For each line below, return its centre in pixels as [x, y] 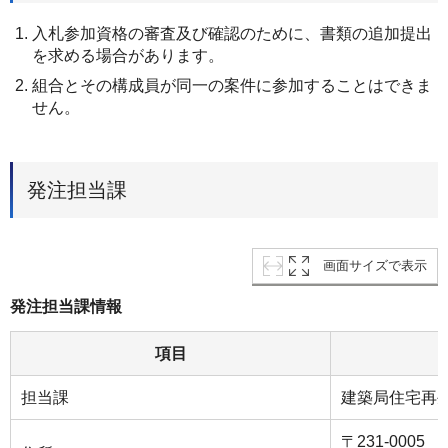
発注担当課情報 [66, 306]
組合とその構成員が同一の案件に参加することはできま [232, 85]
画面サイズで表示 [375, 265]
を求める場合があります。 [128, 55]
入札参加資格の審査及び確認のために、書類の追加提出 [232, 33]
